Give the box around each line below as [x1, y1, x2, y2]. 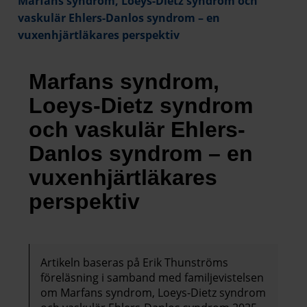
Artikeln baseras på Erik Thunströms [40, 255, 228, 271]
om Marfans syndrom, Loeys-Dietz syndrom [40, 285, 266, 301]
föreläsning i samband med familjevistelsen [40, 270, 264, 286]
